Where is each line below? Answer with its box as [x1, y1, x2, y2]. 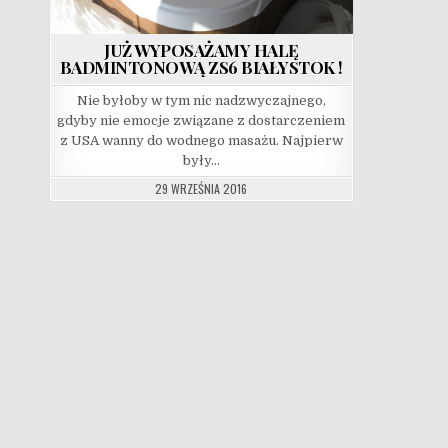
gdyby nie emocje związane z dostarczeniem [57, 112, 346, 128]
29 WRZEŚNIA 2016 [155, 179, 248, 197]
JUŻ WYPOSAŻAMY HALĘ [104, 38, 299, 61]
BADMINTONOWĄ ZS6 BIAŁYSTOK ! [59, 55, 343, 78]
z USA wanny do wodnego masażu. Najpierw [59, 132, 343, 148]
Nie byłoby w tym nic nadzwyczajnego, [76, 92, 326, 108]
